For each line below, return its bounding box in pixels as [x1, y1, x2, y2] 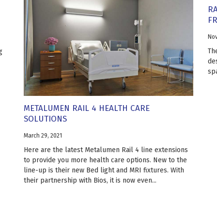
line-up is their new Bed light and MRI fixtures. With [24, 166, 184, 175]
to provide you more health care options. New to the [24, 156, 187, 165]
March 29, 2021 [24, 132, 62, 139]
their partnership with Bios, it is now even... [24, 176, 156, 185]
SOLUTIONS [24, 114, 67, 124]
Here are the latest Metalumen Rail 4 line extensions [24, 146, 188, 155]
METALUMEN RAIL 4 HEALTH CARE [24, 103, 150, 114]
